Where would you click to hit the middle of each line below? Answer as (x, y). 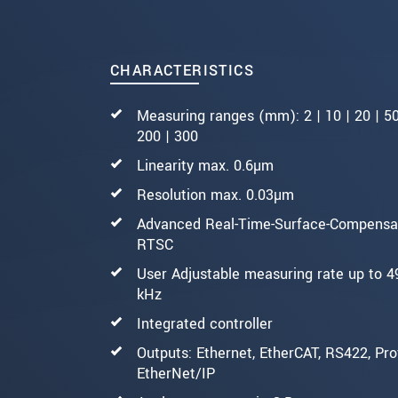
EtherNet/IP (176, 373)
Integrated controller (205, 323)
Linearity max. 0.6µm (205, 165)
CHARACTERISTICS (182, 70)
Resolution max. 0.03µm (215, 195)
